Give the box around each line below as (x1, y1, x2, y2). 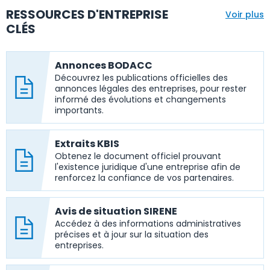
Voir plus (225, 8, 264, 20)
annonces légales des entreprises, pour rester (55, 83, 246, 95)
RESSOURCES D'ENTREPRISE (6, 6, 168, 23)
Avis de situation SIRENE (55, 204, 177, 218)
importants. (55, 104, 104, 116)
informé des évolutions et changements (55, 93, 226, 105)
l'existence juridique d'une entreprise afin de (55, 161, 240, 173)
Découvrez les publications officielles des (55, 72, 228, 84)
